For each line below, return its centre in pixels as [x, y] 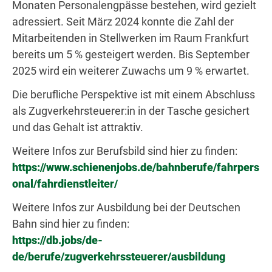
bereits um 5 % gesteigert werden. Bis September [131, 54]
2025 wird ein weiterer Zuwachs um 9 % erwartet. [131, 71]
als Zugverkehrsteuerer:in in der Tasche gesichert [131, 111]
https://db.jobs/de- [57, 240]
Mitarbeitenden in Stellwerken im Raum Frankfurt [131, 38]
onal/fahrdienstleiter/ [65, 184]
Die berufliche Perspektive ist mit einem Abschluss [134, 94]
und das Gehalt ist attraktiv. [78, 127]
